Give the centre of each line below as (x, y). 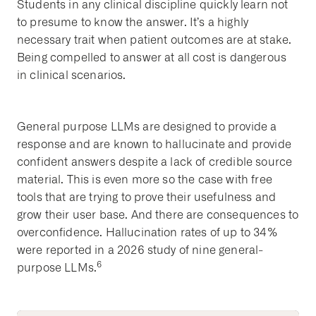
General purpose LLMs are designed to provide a (147, 126)
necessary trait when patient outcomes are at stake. (154, 39)
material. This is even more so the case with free (145, 179)
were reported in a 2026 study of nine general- (140, 250)
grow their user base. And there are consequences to (158, 214)
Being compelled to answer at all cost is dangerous (152, 57)
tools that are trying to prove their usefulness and (147, 197)
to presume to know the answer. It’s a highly (133, 22)
